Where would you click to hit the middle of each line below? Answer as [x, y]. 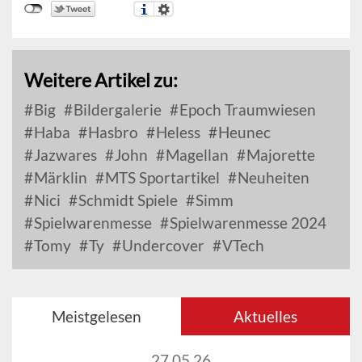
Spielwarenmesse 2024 [246, 223]
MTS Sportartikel [161, 177]
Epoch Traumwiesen [246, 109]
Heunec [243, 132]
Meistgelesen [97, 316]
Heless [177, 132]
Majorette [279, 155]
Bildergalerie [116, 109]
